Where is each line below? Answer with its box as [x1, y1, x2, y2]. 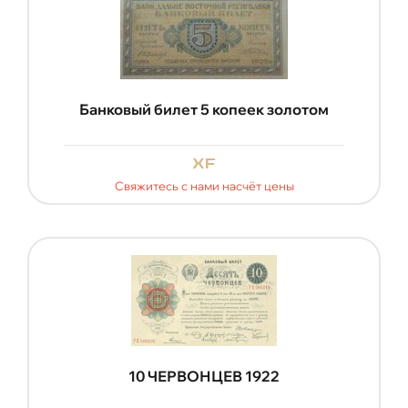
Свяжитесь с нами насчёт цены [114, 178, 294, 193]
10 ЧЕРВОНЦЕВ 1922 [128, 366, 280, 385]
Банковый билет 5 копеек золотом [79, 99, 329, 118]
